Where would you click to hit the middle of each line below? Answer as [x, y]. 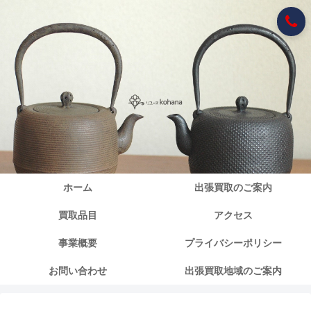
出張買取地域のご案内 [233, 271]
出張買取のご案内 [233, 187]
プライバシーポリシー [233, 243]
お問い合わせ [78, 271]
